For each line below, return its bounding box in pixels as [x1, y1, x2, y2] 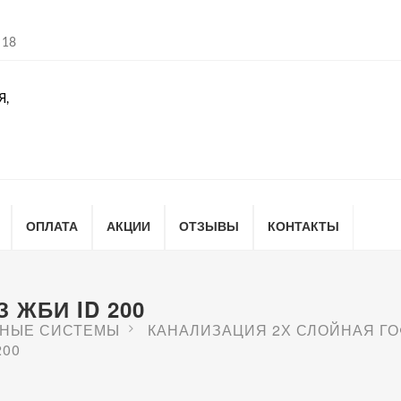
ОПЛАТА [26, 217, 78, 235]
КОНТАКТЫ [268, 217, 339, 235]
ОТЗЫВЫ [179, 217, 239, 235]
